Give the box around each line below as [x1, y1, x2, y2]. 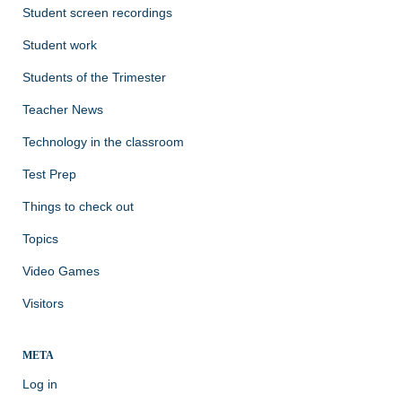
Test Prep [22, 167, 76, 182]
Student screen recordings [22, 5, 172, 21]
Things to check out [22, 199, 134, 214]
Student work [22, 38, 97, 53]
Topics [22, 232, 58, 247]
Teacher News [22, 102, 103, 118]
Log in [22, 377, 57, 392]
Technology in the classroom [22, 135, 184, 150]
